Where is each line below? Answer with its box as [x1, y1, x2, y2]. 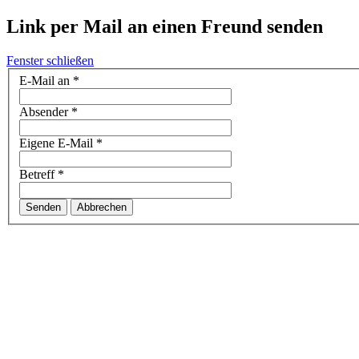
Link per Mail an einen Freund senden [6, 15, 323, 37]
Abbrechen [77, 201, 127, 214]
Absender [19, 105, 68, 119]
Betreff [19, 167, 54, 182]
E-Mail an [19, 74, 70, 88]
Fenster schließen [6, 53, 94, 67]
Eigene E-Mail [19, 136, 93, 151]
